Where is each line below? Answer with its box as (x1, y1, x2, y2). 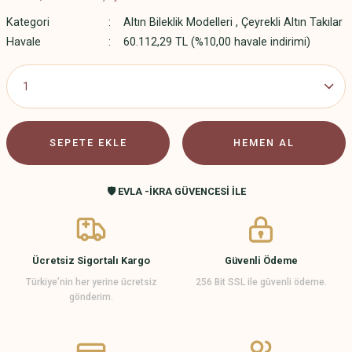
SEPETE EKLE (49, 137, 127, 148)
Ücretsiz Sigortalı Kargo (32, 255, 150, 266)
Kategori (6, 16, 49, 29)
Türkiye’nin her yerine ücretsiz (25, 277, 157, 288)
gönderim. (69, 291, 113, 302)
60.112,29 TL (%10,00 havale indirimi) (123, 35, 310, 49)
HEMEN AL (233, 137, 295, 148)
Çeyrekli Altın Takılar (240, 16, 343, 29)
